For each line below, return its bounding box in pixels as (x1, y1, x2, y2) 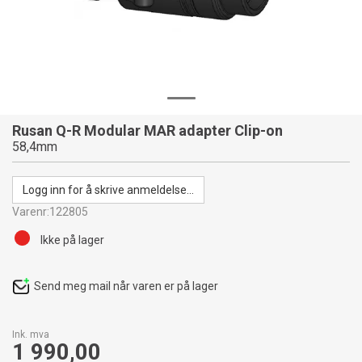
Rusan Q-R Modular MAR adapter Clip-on (12, 122, 283, 139)
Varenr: (12, 205, 49, 218)
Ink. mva (12, 329, 49, 340)
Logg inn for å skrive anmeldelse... (23, 183, 194, 196)
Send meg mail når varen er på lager (34, 280, 218, 293)
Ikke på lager (40, 234, 104, 246)
